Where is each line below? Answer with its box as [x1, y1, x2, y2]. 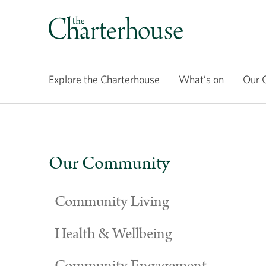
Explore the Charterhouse [49, 73, 160, 85]
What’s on [179, 73, 224, 85]
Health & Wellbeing [55, 223, 172, 245]
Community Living [55, 191, 169, 213]
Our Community [49, 151, 170, 176]
